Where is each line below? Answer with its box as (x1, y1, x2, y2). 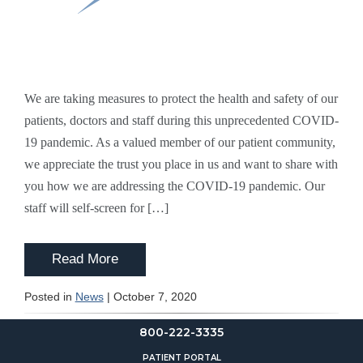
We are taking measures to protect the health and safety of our (23, 92, 338, 106)
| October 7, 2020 (103, 289, 197, 303)
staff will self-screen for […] (23, 201, 169, 216)
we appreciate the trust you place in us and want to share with (23, 157, 338, 172)
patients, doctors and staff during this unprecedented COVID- (23, 113, 339, 128)
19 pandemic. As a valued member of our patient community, (23, 135, 335, 150)
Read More (51, 251, 118, 267)
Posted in (23, 289, 75, 303)
